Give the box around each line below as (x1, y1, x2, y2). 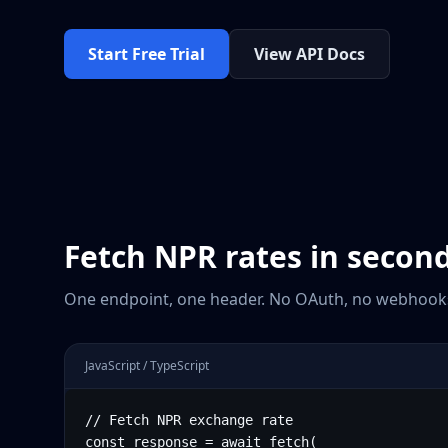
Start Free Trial (88, 43, 205, 65)
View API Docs (254, 43, 365, 65)
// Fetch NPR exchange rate (85, 412, 293, 428)
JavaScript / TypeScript (85, 357, 209, 374)
